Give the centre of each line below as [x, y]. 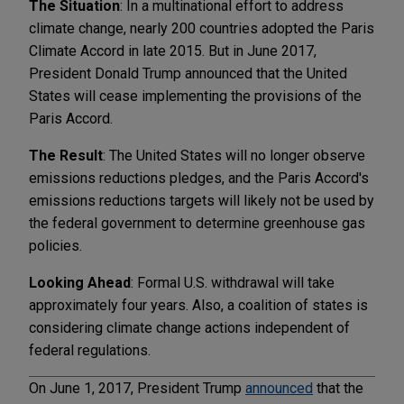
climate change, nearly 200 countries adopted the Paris [202, 28]
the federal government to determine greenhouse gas [197, 223]
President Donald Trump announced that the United [188, 73]
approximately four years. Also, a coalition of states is [198, 305]
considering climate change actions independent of [189, 327]
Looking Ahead [80, 282]
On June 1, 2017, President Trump [137, 388]
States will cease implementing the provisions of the [195, 96]
